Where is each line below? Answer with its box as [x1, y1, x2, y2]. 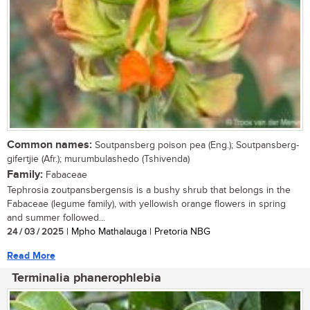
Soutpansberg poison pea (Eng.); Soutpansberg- [92, 139, 299, 151]
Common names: [7, 138, 92, 152]
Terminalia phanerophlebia [12, 270, 161, 286]
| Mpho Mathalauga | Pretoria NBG [64, 226, 210, 237]
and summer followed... [7, 212, 105, 224]
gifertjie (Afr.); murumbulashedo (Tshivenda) [7, 153, 190, 165]
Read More [7, 249, 55, 262]
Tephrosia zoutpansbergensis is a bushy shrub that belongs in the [7, 184, 291, 196]
